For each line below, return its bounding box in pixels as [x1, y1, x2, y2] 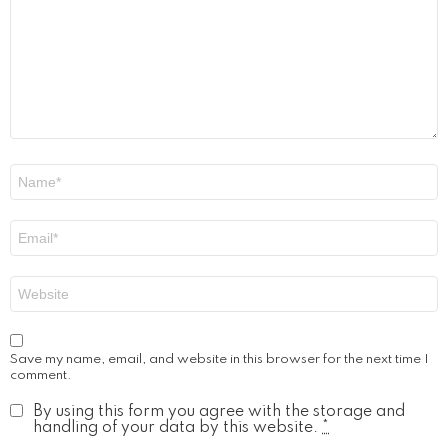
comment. [10, 369, 72, 383]
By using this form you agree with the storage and [33, 404, 405, 421]
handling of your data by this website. [33, 420, 322, 437]
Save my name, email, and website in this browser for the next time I [10, 353, 429, 367]
